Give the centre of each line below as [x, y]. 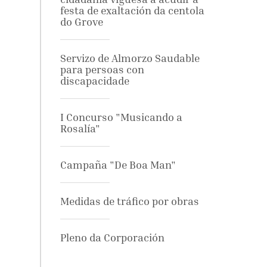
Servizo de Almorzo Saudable [130, 58]
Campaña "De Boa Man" [118, 165]
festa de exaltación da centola [132, 10]
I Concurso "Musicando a [121, 117]
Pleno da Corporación [112, 237]
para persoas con [102, 69]
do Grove [81, 22]
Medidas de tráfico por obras [129, 201]
